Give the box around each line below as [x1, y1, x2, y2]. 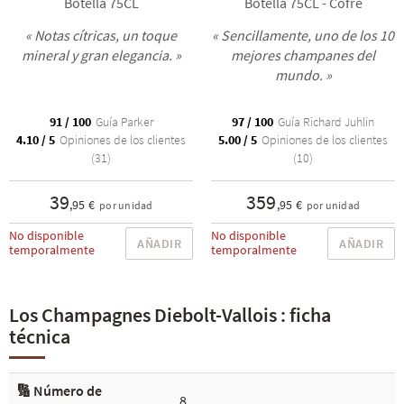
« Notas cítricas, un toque [25, 26, 177, 45]
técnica [9, 324, 70, 350]
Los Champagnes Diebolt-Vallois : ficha [9, 302, 331, 328]
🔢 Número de [16, 381, 102, 400]
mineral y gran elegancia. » [21, 46, 181, 65]
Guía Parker [92, 114, 153, 131]
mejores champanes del [231, 46, 375, 65]
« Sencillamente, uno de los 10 [212, 26, 394, 45]
